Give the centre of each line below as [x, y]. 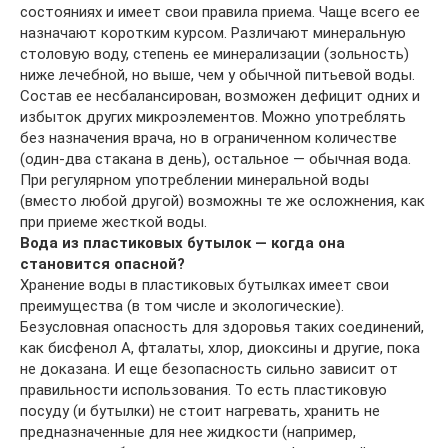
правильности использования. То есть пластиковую [203, 389]
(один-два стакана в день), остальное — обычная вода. [215, 158]
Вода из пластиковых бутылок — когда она [182, 242]
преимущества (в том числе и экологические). [182, 305]
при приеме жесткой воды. [113, 221]
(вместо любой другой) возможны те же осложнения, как [222, 200]
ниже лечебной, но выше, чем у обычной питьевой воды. [217, 74]
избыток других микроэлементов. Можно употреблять [213, 116]
